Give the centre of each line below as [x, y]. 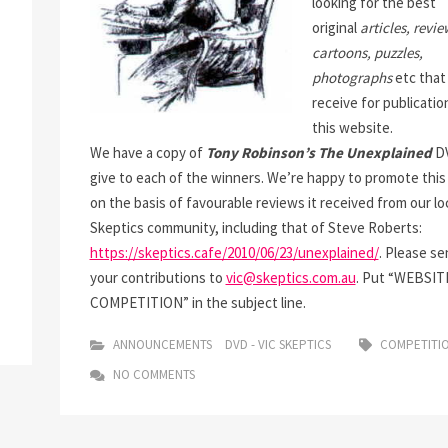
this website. [352, 127]
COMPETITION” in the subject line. [197, 302]
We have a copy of [147, 152]
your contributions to [157, 277]
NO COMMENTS [152, 374]
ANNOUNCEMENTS [162, 344]
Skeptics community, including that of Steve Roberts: [255, 227]
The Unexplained [374, 152]
